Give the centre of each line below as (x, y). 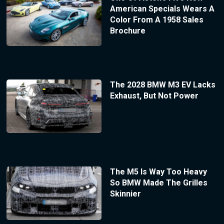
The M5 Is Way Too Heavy (158, 171)
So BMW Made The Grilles (158, 182)
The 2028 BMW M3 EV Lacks (162, 84)
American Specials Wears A (162, 9)
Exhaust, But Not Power (154, 95)
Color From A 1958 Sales (156, 20)
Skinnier (125, 193)
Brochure (127, 31)
